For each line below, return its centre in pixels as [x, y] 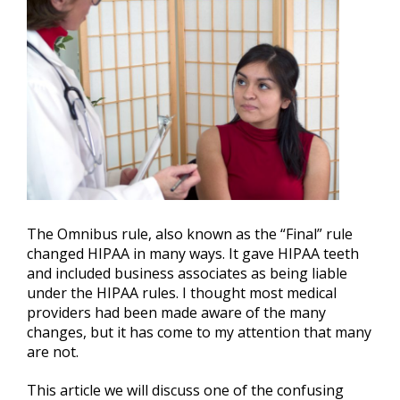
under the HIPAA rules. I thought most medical [182, 293]
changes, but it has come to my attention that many [199, 333]
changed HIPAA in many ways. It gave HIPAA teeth [193, 254]
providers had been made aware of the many [176, 313]
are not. [53, 352]
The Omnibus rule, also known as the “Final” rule [190, 234]
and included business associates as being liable [187, 274]
